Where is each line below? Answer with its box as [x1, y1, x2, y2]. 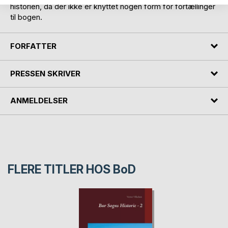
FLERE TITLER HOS [8, 162, 113, 177]
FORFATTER [10, 41, 56, 51]
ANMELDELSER [10, 96, 68, 106]
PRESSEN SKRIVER [10, 68, 80, 78]
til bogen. [10, 12, 42, 22]
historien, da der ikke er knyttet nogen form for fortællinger [10, 2, 215, 12]
